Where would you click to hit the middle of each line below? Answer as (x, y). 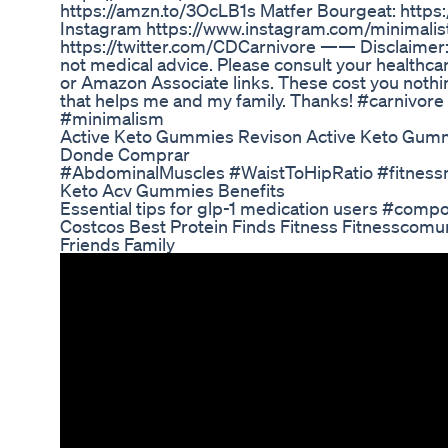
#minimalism (112, 118)
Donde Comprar (125, 154)
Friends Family (117, 244)
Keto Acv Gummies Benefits (172, 190)
